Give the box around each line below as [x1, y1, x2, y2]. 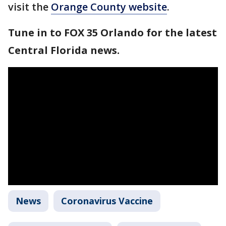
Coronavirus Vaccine [61, 195, 153, 207]
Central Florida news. [8, 43, 120, 57]
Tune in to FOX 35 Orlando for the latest [8, 26, 217, 39]
